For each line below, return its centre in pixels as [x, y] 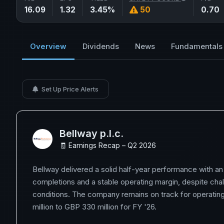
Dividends [101, 46]
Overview [48, 46]
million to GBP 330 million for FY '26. [94, 207]
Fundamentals [197, 46]
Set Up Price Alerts [69, 89]
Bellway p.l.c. [91, 133]
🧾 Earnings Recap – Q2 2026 [108, 145]
